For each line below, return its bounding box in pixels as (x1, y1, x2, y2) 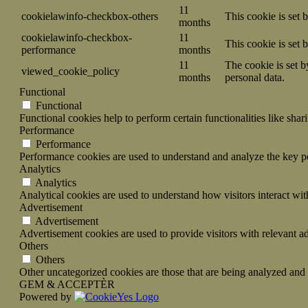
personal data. (225, 71, 285, 83)
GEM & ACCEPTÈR (19, 278, 115, 290)
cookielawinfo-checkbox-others (21, 10, 158, 22)
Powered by (19, 290, 74, 302)
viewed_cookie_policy (21, 65, 120, 77)
